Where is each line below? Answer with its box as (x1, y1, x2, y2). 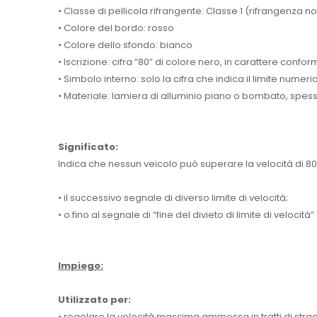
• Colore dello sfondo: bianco (58, 38, 192, 52)
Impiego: (58, 258, 103, 272)
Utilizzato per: (58, 292, 131, 306)
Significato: (58, 139, 118, 154)
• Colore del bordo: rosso (58, 21, 174, 35)
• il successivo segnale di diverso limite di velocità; (58, 190, 288, 204)
